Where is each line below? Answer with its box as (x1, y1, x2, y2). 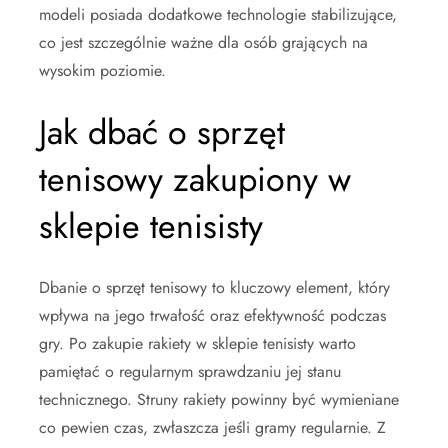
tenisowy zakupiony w (39, 154, 351, 204)
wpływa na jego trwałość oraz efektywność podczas (39, 303, 386, 327)
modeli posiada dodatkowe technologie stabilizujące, (39, 2, 397, 26)
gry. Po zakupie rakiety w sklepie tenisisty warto (39, 331, 356, 355)
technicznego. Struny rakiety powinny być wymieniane (39, 387, 399, 411)
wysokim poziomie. (39, 58, 166, 82)
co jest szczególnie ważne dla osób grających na (39, 30, 368, 54)
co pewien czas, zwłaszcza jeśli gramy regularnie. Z (39, 415, 386, 439)
